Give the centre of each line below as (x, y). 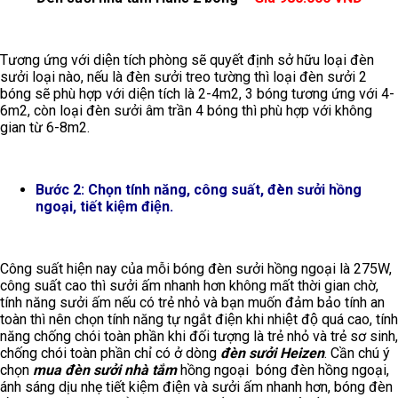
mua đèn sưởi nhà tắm (105, 370)
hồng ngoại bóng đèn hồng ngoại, (283, 370)
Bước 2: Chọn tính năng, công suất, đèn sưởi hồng (199, 190)
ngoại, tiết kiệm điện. (104, 207)
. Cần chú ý (357, 354)
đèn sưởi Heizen (272, 354)
